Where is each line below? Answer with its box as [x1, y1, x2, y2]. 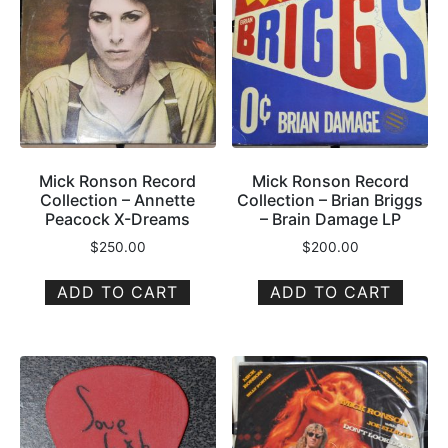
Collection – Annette [40, 189, 196, 210]
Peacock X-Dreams [45, 208, 191, 229]
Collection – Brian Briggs [237, 189, 424, 210]
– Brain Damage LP [259, 208, 401, 229]
